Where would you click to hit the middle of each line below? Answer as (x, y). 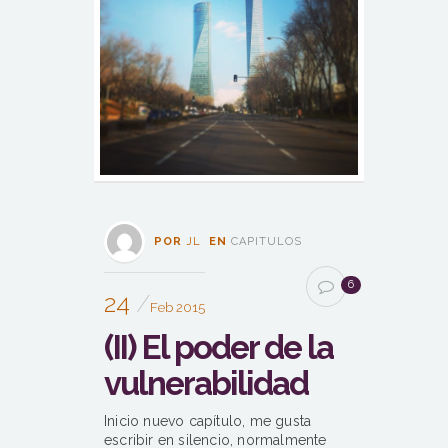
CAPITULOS (266, 242)
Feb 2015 (177, 308)
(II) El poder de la (218, 348)
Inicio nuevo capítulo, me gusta (208, 421)
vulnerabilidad (206, 384)
